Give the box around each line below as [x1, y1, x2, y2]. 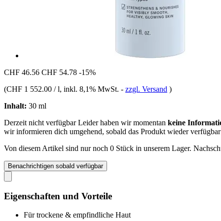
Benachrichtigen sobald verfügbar [8, 162, 103, 170]
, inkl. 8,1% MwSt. [60, 84, 121, 93]
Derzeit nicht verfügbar [4, 118, 78, 127]
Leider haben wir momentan [78, 118, 168, 127]
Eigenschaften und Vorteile [4, 190, 112, 201]
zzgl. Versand [125, 84, 167, 93]
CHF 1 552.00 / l [6, 84, 60, 93]
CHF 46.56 [4, 68, 39, 76]
